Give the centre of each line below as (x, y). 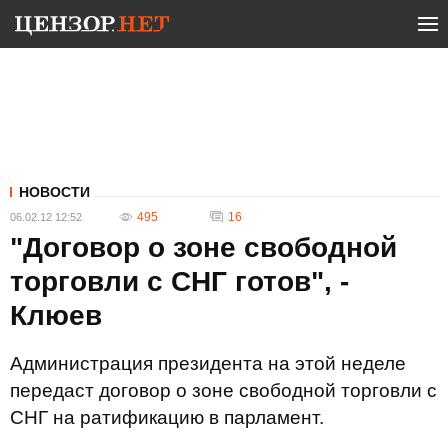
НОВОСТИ (54, 192)
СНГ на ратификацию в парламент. (167, 417)
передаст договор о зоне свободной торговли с (223, 390)
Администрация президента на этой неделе (208, 363)
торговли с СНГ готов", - (179, 281)
